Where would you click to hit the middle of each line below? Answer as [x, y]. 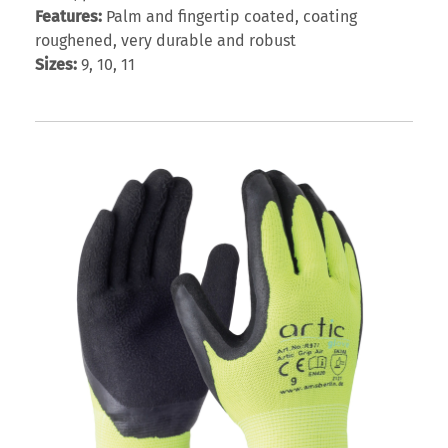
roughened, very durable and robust [165, 41]
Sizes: [56, 65]
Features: [68, 17]
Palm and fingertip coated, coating [229, 17]
